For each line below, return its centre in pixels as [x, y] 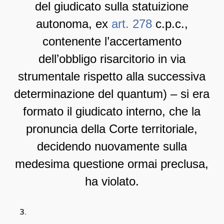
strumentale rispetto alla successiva [112, 76]
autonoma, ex [73, 24]
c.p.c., [170, 24]
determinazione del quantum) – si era [112, 94]
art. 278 [131, 24]
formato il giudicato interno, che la [112, 111]
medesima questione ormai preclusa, [112, 164]
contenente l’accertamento [112, 41]
